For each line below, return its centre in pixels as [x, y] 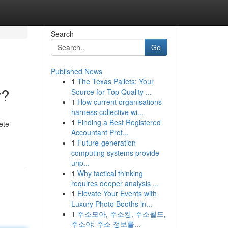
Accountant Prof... [100, 132]
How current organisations [119, 102]
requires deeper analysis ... [115, 183]
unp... [80, 163]
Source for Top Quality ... [111, 92]
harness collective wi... [107, 112]
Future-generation [106, 142]
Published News [76, 71]
